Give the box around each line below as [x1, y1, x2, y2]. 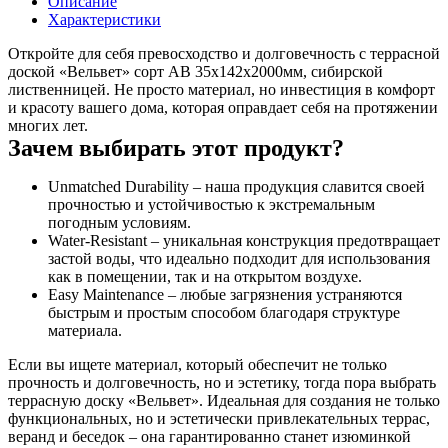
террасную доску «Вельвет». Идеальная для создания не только [8, 392, 440, 409]
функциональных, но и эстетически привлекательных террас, [8, 410, 430, 427]
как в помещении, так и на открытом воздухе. [48, 268, 362, 285]
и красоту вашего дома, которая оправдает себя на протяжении [8, 99, 438, 116]
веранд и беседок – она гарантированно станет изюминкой [8, 428, 411, 445]
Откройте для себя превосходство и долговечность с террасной [8, 45, 440, 62]
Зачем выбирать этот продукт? [8, 135, 344, 161]
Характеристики [48, 11, 161, 28]
